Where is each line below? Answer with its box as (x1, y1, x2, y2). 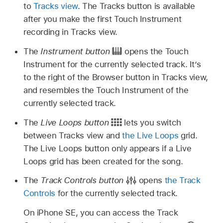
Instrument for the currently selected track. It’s (23, 59, 201, 69)
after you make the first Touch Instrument (23, 14, 182, 24)
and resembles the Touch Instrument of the (23, 85, 189, 95)
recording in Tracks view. (23, 27, 117, 37)
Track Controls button (40, 175, 123, 186)
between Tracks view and (23, 130, 122, 140)
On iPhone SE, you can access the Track (23, 208, 178, 218)
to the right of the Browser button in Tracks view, (23, 72, 209, 82)
